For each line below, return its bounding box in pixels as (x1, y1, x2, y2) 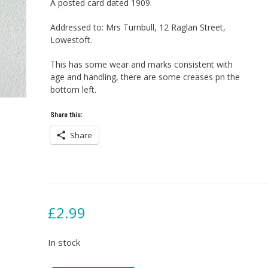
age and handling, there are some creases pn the (50, 71, 240, 83)
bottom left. (50, 84, 96, 96)
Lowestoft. (50, 34, 92, 46)
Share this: (50, 110, 83, 120)
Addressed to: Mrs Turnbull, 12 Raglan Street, (50, 22, 226, 33)
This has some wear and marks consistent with (50, 59, 233, 71)
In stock (47, 236, 80, 249)
